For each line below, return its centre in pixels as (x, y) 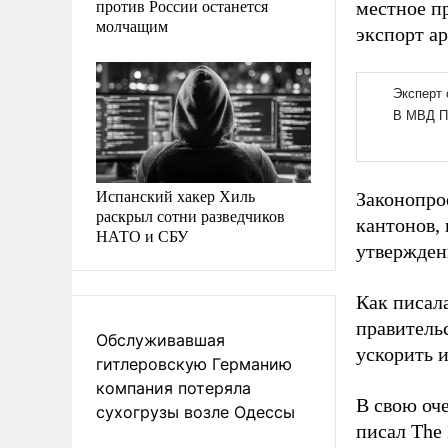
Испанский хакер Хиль (175, 195)
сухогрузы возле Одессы (195, 411)
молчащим (132, 25)
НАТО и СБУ (142, 235)
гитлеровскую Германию (194, 363)
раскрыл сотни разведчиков (190, 215)
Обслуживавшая (160, 339)
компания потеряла (173, 387)
